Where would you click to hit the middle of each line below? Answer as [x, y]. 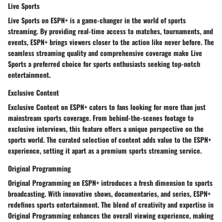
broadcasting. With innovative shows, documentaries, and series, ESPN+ [109, 194]
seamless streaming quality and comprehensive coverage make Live [105, 53]
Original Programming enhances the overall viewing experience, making [111, 216]
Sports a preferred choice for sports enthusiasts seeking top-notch [104, 64]
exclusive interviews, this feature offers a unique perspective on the [106, 129]
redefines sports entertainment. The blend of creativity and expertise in [111, 205]
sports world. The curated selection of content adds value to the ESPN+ [110, 140]
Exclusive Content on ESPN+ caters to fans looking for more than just [107, 107]
